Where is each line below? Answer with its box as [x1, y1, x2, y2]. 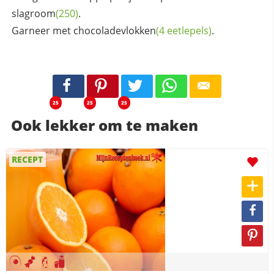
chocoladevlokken [73, 24, 156, 38]
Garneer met [11, 24, 73, 38]
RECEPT [12, 153, 43, 165]
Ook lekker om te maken [10, 114, 198, 135]
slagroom [11, 7, 56, 21]
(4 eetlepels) [155, 24, 212, 38]
